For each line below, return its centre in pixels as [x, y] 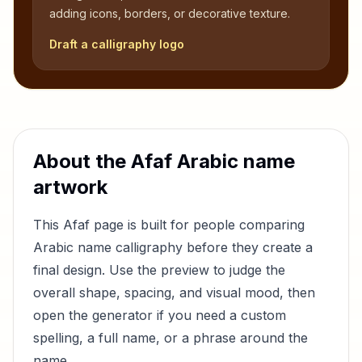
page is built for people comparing [197, 225]
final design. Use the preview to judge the [159, 270]
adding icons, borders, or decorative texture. [170, 13]
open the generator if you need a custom [160, 315]
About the [82, 161]
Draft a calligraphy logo [117, 44]
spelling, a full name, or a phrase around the [170, 338]
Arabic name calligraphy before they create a [173, 247]
